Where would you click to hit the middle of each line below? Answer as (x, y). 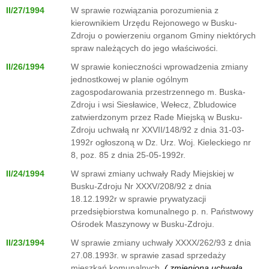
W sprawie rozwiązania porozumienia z (145, 10)
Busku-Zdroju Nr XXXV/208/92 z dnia (141, 186)
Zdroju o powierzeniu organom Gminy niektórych (163, 35)
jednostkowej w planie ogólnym (130, 79)
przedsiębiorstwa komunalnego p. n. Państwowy (162, 211)
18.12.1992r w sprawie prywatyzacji (138, 199)
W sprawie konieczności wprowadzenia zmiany (159, 67)
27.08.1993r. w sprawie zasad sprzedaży (148, 255)
